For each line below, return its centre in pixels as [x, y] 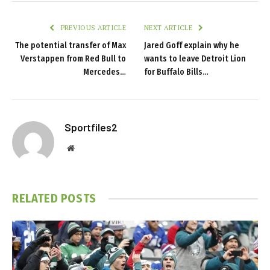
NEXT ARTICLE [169, 28]
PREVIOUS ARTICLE [92, 28]
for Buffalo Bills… [176, 72]
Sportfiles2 [91, 127]
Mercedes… [105, 72]
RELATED [36, 199]
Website [87, 148]
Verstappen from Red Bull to [73, 59]
